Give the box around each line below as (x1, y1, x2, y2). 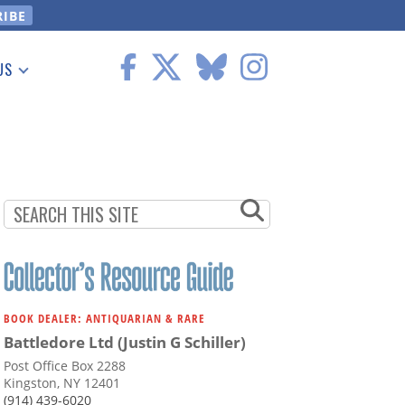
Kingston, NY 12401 (4, 374, 120, 392)
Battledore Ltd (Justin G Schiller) (4, 332, 246, 353)
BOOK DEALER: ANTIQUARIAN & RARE (4, 310, 205, 327)
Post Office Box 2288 (4, 357, 126, 375)
